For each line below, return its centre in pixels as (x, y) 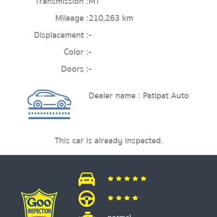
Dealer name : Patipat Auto (139, 96)
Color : (77, 52)
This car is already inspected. (108, 140)
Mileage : (72, 18)
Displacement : (62, 35)
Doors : (75, 69)
